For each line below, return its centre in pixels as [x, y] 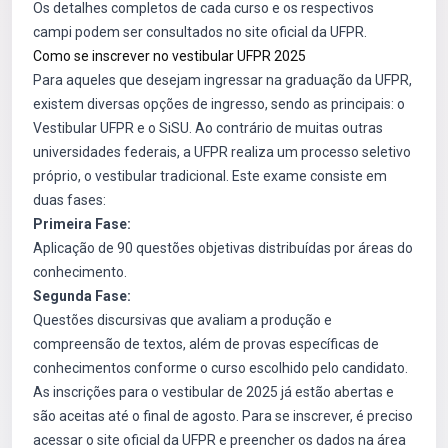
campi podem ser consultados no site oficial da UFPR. [200, 32]
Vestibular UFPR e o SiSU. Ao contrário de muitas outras [208, 128]
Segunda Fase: [82, 296]
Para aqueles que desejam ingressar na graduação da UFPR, [222, 80]
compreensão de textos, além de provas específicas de [206, 344]
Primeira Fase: [82, 224]
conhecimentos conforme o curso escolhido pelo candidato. [220, 368]
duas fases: [69, 200]
